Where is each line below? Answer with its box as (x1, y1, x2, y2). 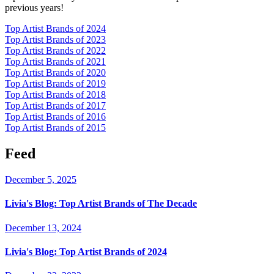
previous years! (5, 2, 64, 13)
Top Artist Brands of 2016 (5, 111, 106, 122)
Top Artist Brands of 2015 (5, 122, 106, 133)
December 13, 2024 (5, 222, 81, 233)
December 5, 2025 (5, 174, 76, 185)
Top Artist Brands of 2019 (5, 78, 106, 89)
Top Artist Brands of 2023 (5, 34, 106, 45)
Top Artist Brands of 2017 (5, 100, 106, 111)
